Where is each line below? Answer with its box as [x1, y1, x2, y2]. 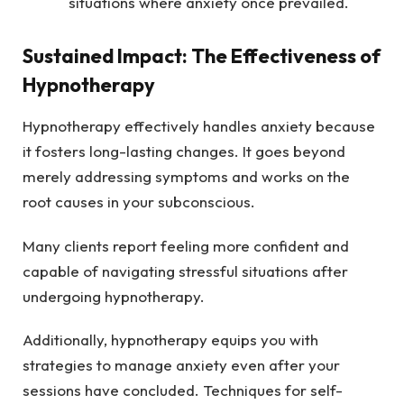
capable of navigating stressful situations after [23, 261, 348, 280]
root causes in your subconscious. [23, 192, 255, 212]
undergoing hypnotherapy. [23, 286, 205, 306]
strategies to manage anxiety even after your [23, 355, 340, 375]
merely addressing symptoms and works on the [23, 167, 350, 187]
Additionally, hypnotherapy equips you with [23, 330, 318, 350]
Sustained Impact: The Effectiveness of [23, 43, 381, 69]
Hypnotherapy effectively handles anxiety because [23, 116, 375, 136]
